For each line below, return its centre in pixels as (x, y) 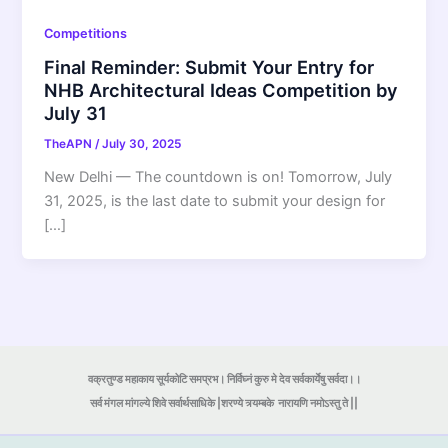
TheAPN (70, 144)
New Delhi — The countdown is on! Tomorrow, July (218, 177)
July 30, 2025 (142, 144)
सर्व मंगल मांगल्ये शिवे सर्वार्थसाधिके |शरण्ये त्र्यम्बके (182, 404)
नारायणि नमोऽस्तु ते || (316, 404)
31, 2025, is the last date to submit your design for (215, 201)
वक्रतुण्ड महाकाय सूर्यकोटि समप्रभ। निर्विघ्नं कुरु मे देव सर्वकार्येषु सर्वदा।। (224, 380)
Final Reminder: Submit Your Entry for (209, 67)
